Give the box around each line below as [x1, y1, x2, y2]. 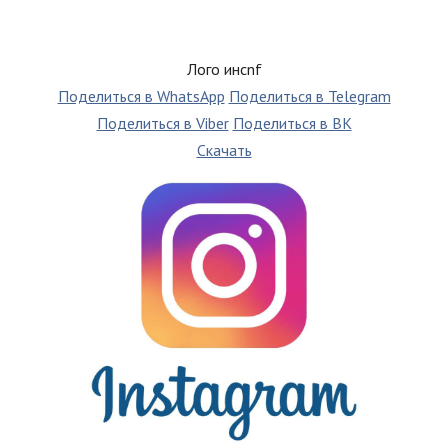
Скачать [196, 139, 252, 160]
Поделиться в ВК [232, 112, 352, 133]
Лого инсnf [186, 58, 262, 79]
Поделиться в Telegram [228, 85, 391, 106]
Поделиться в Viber [96, 112, 229, 133]
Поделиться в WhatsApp [57, 85, 225, 106]
